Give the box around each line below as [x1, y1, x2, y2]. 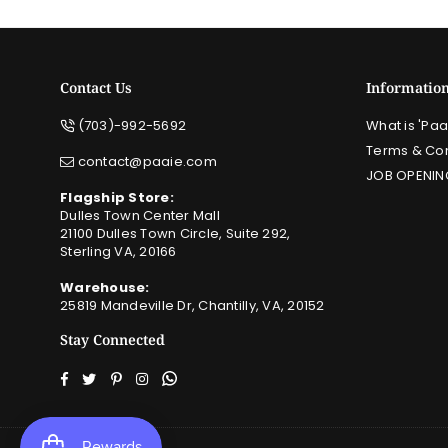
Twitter [95, 367, 141, 387]
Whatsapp [176, 367, 247, 387]
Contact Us [60, 78, 132, 98]
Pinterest [120, 367, 181, 387]
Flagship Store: [60, 188, 174, 208]
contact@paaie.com [74, 152, 217, 172]
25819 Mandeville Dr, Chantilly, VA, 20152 [60, 296, 325, 316]
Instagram [147, 367, 217, 387]
